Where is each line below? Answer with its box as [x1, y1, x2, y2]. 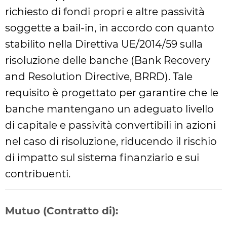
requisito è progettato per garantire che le [5, 87, 218, 99]
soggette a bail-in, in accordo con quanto [5, 22, 214, 34]
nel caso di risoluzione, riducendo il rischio [5, 135, 217, 147]
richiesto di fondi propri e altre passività [5, 6, 205, 18]
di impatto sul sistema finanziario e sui [5, 152, 199, 164]
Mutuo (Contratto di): [5, 205, 118, 217]
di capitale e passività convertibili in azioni [5, 119, 216, 131]
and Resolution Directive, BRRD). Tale [5, 70, 193, 83]
